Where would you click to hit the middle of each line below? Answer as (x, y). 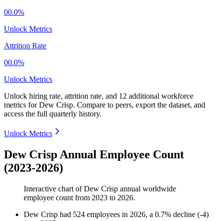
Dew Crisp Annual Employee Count (94, 155)
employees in (108, 215)
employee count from (58, 198)
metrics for (21, 105)
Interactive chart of (54, 189)
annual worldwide (147, 189)
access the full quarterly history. (53, 114)
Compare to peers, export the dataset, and (141, 105)
